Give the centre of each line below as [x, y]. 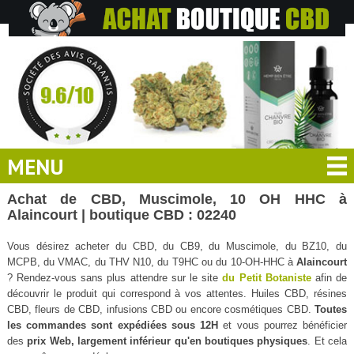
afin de [329, 277]
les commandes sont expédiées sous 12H [113, 325]
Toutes [331, 309]
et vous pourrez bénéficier [283, 325]
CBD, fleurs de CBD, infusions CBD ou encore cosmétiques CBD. [161, 309]
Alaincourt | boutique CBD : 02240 [121, 215]
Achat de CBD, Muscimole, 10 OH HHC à [177, 199]
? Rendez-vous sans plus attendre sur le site [115, 277]
